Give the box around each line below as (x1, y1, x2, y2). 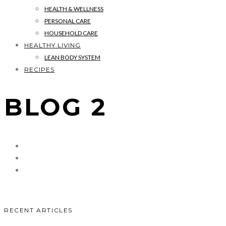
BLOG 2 (4, 92, 107, 122)
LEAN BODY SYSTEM (44, 53, 100, 61)
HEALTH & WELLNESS (44, 5, 103, 13)
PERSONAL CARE (44, 17, 91, 25)
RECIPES (24, 66, 54, 73)
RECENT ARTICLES (4, 206, 73, 214)
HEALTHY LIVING (24, 41, 81, 49)
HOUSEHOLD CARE (44, 29, 98, 37)
